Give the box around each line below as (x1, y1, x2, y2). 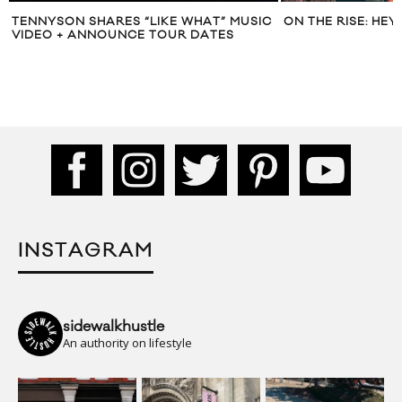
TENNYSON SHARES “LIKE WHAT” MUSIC (12, 14, 272, 30)
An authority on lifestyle (63, 334, 192, 351)
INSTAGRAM (18, 238, 153, 263)
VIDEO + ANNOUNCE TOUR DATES (12, 28, 234, 43)
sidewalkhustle (63, 316, 164, 336)
